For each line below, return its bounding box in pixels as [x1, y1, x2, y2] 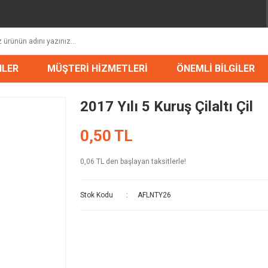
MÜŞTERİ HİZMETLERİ [47, 62, 148, 74]
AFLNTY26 [137, 190, 171, 199]
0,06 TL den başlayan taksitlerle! [80, 157, 186, 166]
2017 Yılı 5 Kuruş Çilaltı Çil [80, 98, 253, 115]
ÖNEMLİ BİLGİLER [176, 62, 255, 74]
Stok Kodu [80, 190, 113, 199]
